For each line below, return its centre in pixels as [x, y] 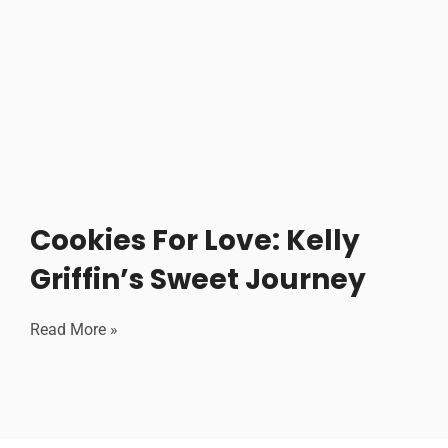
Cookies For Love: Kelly [195, 241]
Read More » [74, 330]
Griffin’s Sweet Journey [198, 280]
